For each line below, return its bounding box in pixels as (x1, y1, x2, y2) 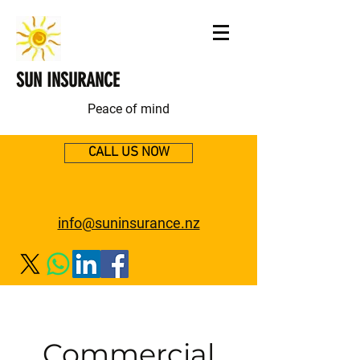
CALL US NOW (88, 145, 170, 161)
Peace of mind (88, 101, 170, 117)
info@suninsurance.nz (57, 215, 200, 231)
